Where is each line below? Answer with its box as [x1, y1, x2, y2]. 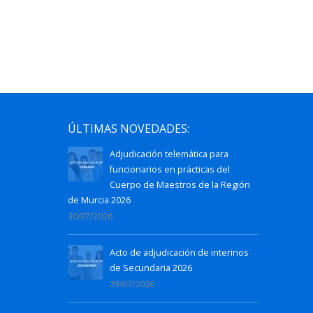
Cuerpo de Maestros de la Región [110, 178, 250, 191]
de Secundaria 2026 [110, 261, 192, 274]
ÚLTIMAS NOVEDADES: [68, 120, 189, 136]
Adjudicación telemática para [110, 147, 228, 160]
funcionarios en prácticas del [110, 163, 230, 175]
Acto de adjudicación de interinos [110, 246, 249, 259]
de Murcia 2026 [68, 194, 131, 206]
